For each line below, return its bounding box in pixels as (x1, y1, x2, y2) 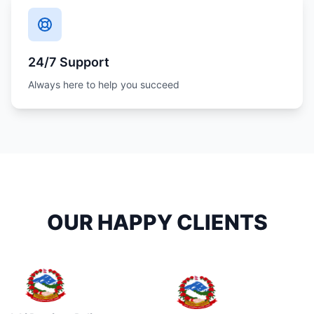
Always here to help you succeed (28, 78, 179, 90)
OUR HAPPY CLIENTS (46, 210, 268, 235)
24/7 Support (28, 55, 109, 69)
